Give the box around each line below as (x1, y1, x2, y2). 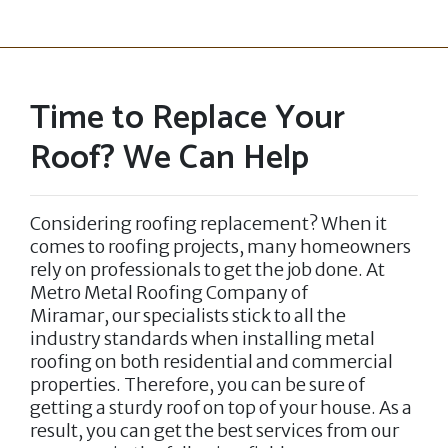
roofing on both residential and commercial (30, 349, 393, 373)
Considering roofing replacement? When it (30, 211, 387, 235)
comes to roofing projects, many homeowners (30, 234, 411, 258)
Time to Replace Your (30, 90, 345, 146)
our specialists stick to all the (112, 303, 346, 327)
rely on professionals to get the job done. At (30, 257, 385, 281)
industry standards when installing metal (30, 326, 375, 350)
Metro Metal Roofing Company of (30, 280, 308, 304)
